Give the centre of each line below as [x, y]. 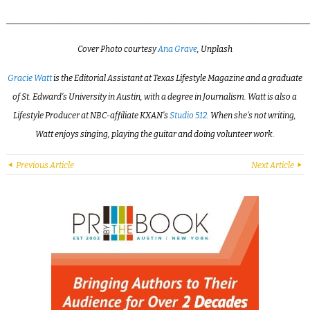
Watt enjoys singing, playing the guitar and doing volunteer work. [155, 134]
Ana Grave [177, 49]
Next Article [273, 165]
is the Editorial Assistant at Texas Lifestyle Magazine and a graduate [177, 78]
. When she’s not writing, [252, 115]
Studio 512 [189, 115]
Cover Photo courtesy [117, 49]
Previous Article [44, 165]
